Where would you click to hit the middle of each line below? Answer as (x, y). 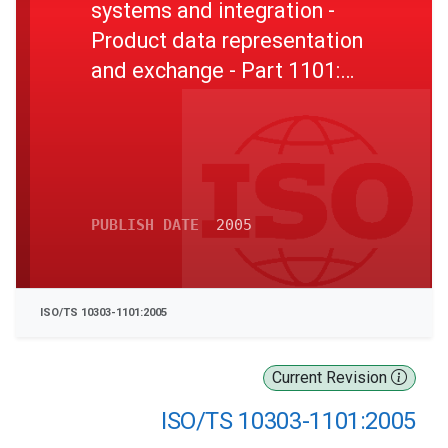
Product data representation (227, 40)
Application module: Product (227, 100)
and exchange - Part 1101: (215, 70)
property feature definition (218, 130)
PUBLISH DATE (145, 225)
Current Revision (331, 377)
